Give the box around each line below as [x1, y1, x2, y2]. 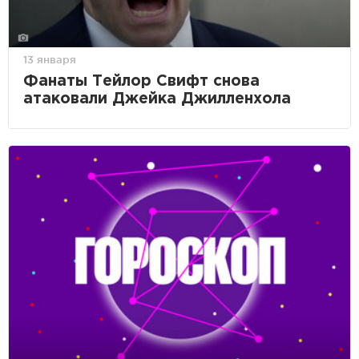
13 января [23, 53, 76, 65]
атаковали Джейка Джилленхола [23, 91, 291, 106]
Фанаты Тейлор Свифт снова [23, 74, 260, 88]
